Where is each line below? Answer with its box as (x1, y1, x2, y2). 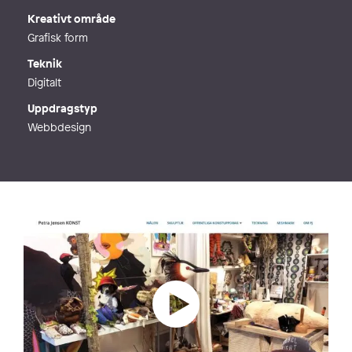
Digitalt (27, 75, 61, 90)
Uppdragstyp (27, 101, 97, 115)
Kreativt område (27, 11, 115, 26)
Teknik (27, 56, 62, 71)
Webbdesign (27, 119, 91, 134)
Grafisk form (27, 30, 88, 45)
